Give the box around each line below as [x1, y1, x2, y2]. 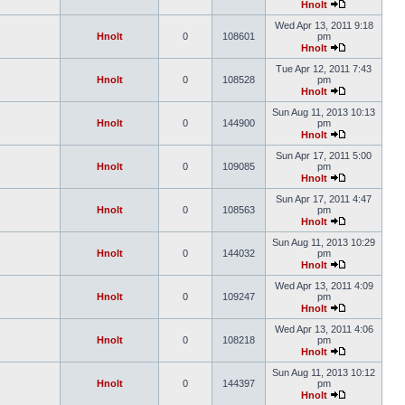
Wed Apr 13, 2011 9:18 [274, 20, 373, 31]
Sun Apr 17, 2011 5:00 [276, 150, 372, 161]
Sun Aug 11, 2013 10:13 [272, 107, 375, 118]
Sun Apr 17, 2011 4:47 [276, 193, 372, 204]
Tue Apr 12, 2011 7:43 [276, 63, 372, 74]
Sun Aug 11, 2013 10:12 [272, 367, 375, 378]
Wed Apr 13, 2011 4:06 [274, 324, 373, 334]
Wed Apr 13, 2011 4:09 [274, 280, 373, 291]
